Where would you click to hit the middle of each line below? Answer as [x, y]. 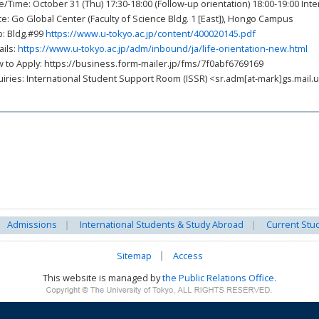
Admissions [32, 224]
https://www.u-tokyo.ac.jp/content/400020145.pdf [151, 33]
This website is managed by [103, 278]
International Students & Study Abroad [162, 224]
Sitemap [134, 256]
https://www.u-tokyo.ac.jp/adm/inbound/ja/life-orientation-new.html [163, 48]
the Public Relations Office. [219, 278]
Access [188, 256]
